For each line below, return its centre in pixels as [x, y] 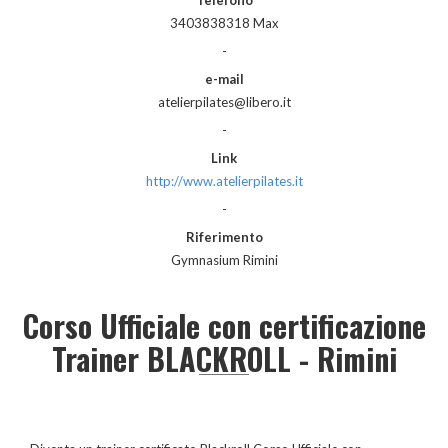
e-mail [224, 78]
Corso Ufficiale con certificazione [224, 325]
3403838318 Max [224, 22]
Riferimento [224, 236]
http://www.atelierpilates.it [224, 180]
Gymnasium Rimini [224, 259]
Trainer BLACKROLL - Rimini [224, 358]
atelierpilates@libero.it [224, 101]
